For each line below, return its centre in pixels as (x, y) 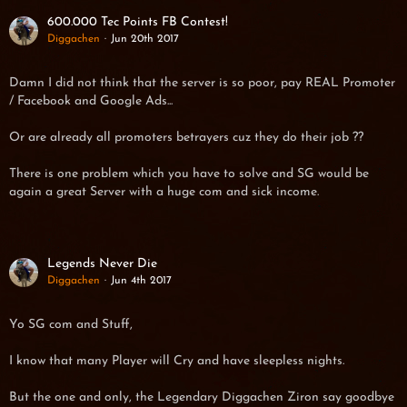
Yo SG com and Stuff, (71, 325)
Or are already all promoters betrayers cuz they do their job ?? (186, 138)
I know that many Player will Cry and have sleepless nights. (177, 361)
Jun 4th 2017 (141, 281)
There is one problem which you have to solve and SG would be (189, 174)
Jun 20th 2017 (145, 39)
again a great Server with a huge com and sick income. (164, 192)
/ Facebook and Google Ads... (91, 101)
